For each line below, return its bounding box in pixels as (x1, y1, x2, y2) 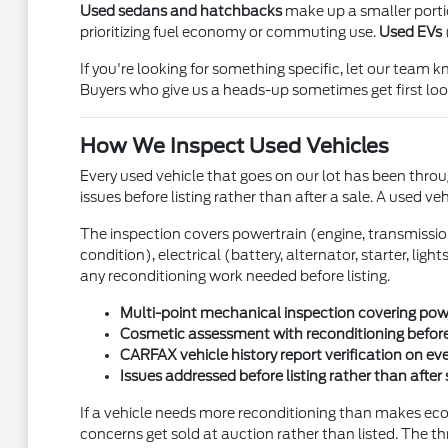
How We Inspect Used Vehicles (79, 134, 389, 159)
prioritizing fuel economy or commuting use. (79, 24, 379, 41)
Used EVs (378, 24, 442, 41)
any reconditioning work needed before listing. (79, 268, 390, 285)
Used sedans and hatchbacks (79, 3, 282, 20)
